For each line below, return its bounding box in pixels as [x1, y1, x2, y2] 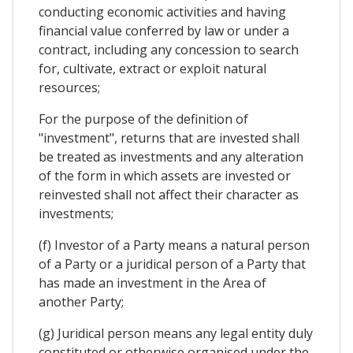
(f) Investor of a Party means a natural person [39, 236, 310, 254]
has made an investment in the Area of [39, 273, 266, 292]
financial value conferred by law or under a [39, 21, 289, 39]
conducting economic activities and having [39, 2, 286, 20]
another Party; [39, 292, 124, 310]
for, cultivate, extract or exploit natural [39, 59, 266, 77]
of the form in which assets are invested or [39, 166, 291, 184]
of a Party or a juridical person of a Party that [39, 255, 306, 273]
